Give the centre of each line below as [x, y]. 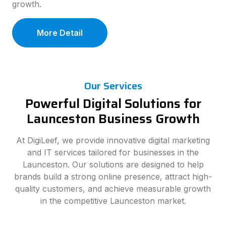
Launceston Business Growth [113, 119]
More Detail [60, 33]
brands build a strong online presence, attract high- [113, 177]
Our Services [113, 86]
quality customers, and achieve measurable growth [113, 189]
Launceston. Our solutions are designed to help [113, 164]
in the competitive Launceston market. [113, 201]
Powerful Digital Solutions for [113, 103]
